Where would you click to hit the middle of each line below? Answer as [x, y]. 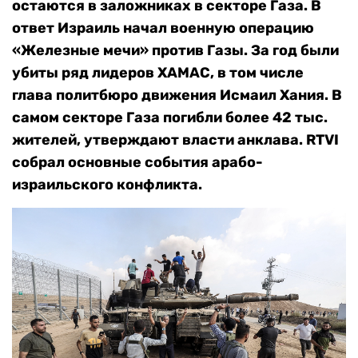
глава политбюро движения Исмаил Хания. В [177, 95]
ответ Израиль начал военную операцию [163, 28]
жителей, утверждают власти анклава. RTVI [175, 140]
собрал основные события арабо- [137, 162]
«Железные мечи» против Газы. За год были [175, 50]
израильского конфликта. [107, 185]
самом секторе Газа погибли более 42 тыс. [170, 117]
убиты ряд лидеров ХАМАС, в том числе [158, 73]
